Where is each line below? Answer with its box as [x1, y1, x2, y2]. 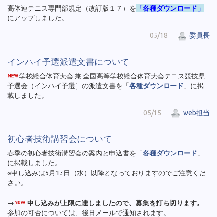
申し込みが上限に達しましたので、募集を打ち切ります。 [27, 199, 204, 207]
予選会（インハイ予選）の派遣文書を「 [7, 81, 129, 90]
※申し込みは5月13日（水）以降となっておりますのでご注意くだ [7, 169, 206, 177]
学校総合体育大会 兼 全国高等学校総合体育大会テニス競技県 [19, 72, 205, 80]
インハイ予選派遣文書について [7, 56, 129, 66]
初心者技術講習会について [7, 134, 112, 144]
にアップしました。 [7, 14, 68, 22]
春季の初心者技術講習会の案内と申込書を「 [7, 149, 143, 157]
